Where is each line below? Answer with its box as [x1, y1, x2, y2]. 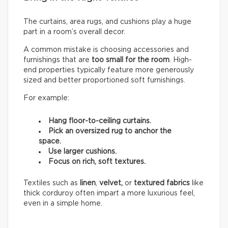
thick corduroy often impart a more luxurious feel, [23, 190, 195, 197]
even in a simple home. [23, 200, 102, 208]
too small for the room [92, 56, 169, 64]
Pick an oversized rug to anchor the [48, 128, 172, 135]
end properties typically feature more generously [23, 67, 194, 74]
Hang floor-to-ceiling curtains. [48, 118, 151, 125]
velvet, [99, 180, 123, 187]
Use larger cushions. [48, 148, 117, 156]
